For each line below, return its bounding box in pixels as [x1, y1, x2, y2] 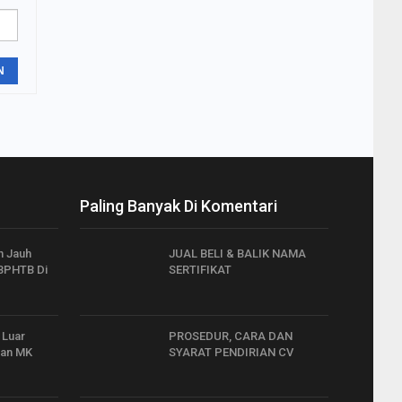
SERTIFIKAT [169, 263, 232, 276]
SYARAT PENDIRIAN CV [169, 345, 293, 359]
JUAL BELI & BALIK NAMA [169, 247, 306, 260]
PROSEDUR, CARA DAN [169, 328, 293, 343]
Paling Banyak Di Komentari [80, 197, 277, 215]
